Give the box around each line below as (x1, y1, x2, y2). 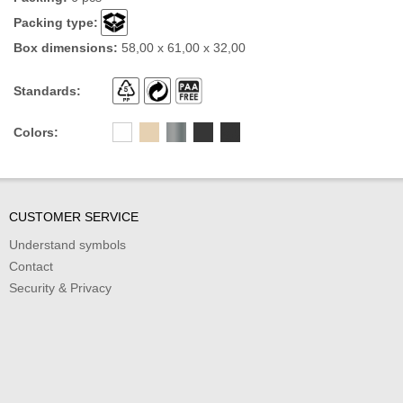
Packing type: (13, 15, 98, 31)
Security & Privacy (9, 281, 112, 296)
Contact (9, 259, 53, 274)
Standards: (13, 84, 81, 99)
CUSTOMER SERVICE (9, 210, 139, 225)
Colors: (13, 125, 58, 140)
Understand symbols (9, 237, 126, 253)
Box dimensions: (13, 40, 118, 56)
